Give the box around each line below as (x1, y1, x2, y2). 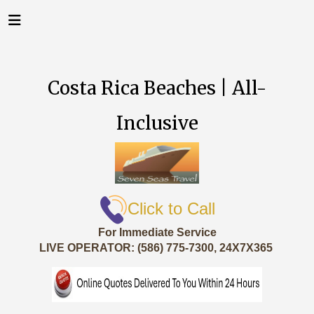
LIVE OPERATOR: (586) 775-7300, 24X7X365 (39, 242, 275, 254)
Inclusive (116, 111, 198, 135)
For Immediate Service (97, 226, 217, 238)
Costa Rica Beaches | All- (48, 76, 266, 100)
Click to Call (127, 198, 215, 218)
